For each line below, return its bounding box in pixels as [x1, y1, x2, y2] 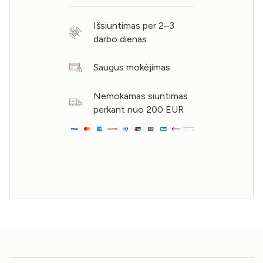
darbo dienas [93, 33, 147, 45]
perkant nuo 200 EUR [93, 103, 184, 115]
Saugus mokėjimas [93, 62, 171, 73]
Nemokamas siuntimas [93, 90, 188, 102]
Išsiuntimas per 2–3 [93, 20, 175, 32]
